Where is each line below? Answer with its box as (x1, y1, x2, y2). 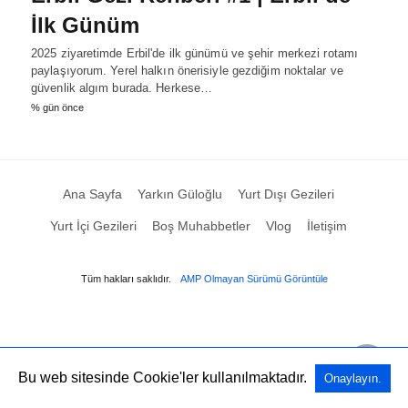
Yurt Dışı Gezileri (237, 186, 334, 201)
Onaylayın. (323, 372, 382, 385)
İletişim (306, 218, 347, 233)
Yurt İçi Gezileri (49, 218, 137, 233)
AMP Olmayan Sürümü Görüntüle (179, 272, 328, 284)
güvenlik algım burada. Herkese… (31, 80, 213, 95)
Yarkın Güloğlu (137, 186, 222, 201)
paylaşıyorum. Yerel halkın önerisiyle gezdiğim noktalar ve (31, 63, 343, 77)
